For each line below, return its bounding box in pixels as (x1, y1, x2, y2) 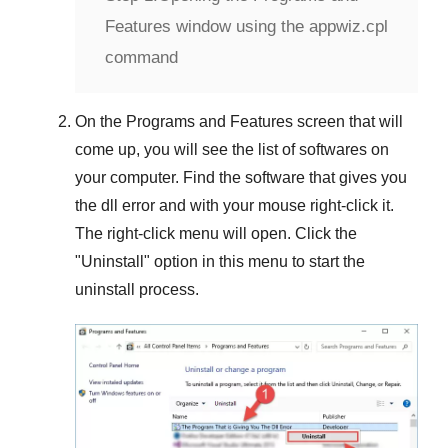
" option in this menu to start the (144, 252, 365, 270)
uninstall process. (75, 280, 199, 298)
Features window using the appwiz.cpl (105, 16, 388, 36)
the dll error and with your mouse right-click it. (75, 196, 394, 214)
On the (75, 112, 126, 130)
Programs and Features (126, 112, 293, 130)
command (105, 47, 178, 67)
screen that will (293, 112, 403, 130)
